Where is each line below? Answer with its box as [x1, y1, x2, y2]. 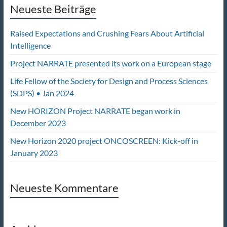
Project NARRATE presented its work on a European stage [10, 58, 211, 68]
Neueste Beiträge [10, 2, 96, 16]
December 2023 [10, 118, 66, 128]
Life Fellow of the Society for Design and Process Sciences [10, 76, 208, 86]
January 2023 [10, 148, 58, 158]
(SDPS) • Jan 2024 [10, 88, 74, 98]
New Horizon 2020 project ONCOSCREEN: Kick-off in [10, 136, 198, 145]
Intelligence [10, 41, 51, 50]
